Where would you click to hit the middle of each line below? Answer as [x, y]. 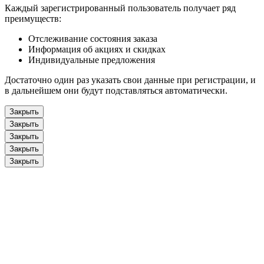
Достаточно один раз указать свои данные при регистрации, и [130, 80]
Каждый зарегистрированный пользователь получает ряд [120, 8]
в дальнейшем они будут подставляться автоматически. [116, 91]
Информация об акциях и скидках [97, 49]
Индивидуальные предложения [92, 60]
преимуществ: [33, 19]
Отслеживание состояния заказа [93, 39]
